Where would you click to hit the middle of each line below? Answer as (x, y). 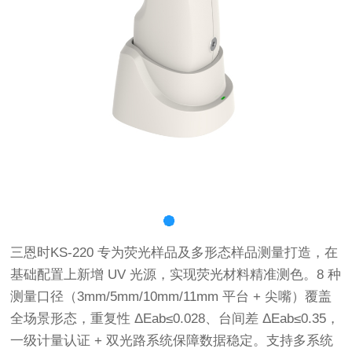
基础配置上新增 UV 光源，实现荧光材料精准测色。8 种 (176, 274)
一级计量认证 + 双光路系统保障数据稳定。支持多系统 (172, 340)
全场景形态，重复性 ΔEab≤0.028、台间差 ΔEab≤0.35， (175, 318)
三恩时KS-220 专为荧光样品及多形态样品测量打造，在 (174, 252)
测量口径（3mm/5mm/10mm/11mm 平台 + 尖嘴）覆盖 (171, 296)
